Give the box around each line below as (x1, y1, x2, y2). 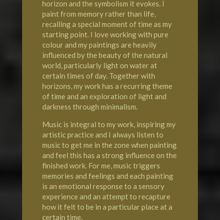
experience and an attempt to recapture (42, 192, 170, 201)
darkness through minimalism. (42, 102, 137, 111)
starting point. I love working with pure (42, 30, 168, 39)
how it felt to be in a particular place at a (42, 202, 172, 212)
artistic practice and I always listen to (42, 130, 164, 139)
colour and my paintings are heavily (42, 40, 157, 50)
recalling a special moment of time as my (42, 20, 172, 29)
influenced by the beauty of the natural (42, 51, 167, 60)
